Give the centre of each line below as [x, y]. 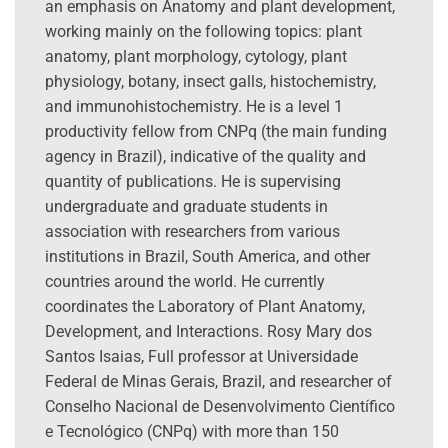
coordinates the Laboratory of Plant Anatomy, [205, 307]
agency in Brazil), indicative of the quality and [205, 157]
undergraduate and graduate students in [186, 207]
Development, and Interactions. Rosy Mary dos [208, 332]
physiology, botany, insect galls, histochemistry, [210, 82]
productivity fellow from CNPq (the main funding [216, 132]
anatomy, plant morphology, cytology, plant [196, 57]
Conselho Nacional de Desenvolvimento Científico [220, 407]
